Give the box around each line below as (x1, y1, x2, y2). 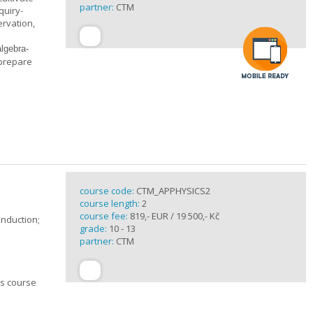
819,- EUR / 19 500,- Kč (128, 210, 219, 222)
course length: (80, 197, 142, 210)
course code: (80, 184, 136, 197)
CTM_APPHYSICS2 (136, 184, 210, 197)
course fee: (80, 210, 128, 222)
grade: (80, 222, 109, 235)
